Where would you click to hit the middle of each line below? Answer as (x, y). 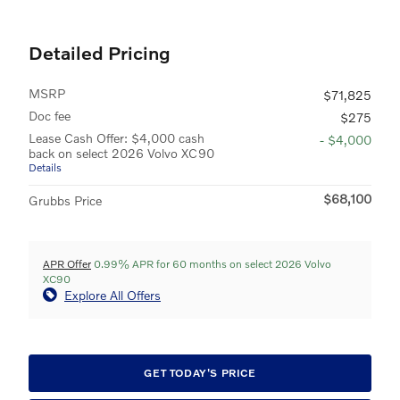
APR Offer (67, 263)
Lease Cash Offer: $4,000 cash (117, 137)
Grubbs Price (65, 200)
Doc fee (50, 115)
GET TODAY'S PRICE (200, 373)
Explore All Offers (112, 295)
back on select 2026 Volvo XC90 (121, 153)
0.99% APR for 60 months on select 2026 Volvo (211, 263)
